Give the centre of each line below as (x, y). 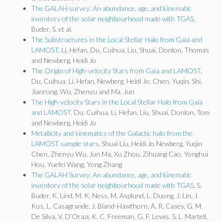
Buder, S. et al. (52, 29)
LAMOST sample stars (65, 143)
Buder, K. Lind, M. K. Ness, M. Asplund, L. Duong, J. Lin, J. (115, 195)
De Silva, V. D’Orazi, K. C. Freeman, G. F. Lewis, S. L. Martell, (119, 216)
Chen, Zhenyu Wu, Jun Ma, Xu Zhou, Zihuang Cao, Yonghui (120, 154)
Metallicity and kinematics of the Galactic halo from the (112, 133)
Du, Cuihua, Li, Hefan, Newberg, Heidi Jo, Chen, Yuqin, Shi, (117, 81)
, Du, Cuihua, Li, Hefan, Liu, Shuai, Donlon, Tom (140, 112)
